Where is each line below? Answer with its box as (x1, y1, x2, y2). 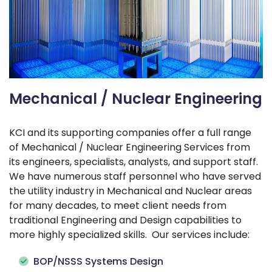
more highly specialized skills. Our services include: (9, 227, 250, 242)
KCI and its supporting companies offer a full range (9, 125, 251, 140)
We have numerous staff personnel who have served (9, 169, 261, 183)
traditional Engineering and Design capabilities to (9, 212, 242, 227)
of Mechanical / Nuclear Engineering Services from (9, 140, 250, 154)
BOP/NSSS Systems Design (33, 254, 163, 268)
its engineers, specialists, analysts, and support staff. (9, 154, 260, 169)
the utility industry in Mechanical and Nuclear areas (9, 183, 252, 198)
